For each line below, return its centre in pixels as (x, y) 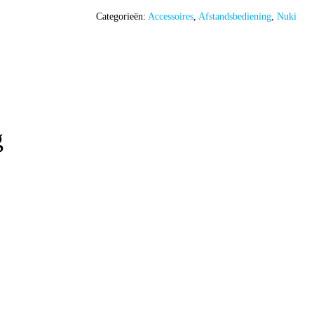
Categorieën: (122, 16)
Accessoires (170, 16)
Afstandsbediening (234, 16)
